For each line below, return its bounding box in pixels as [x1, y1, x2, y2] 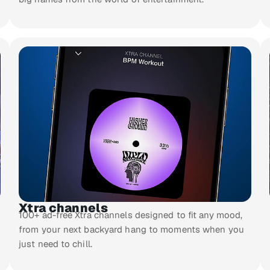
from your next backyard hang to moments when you [19, 223, 244, 235]
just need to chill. [19, 237, 92, 250]
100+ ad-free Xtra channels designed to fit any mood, [19, 209, 243, 221]
